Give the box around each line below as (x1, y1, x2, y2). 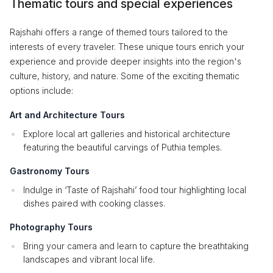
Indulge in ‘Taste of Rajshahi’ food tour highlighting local (23, 185, 246, 195)
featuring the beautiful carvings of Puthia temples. (23, 142, 222, 152)
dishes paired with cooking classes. (23, 198, 165, 208)
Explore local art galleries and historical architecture (23, 129, 230, 139)
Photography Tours (10, 222, 93, 232)
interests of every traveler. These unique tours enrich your (10, 41, 244, 52)
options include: (10, 85, 73, 96)
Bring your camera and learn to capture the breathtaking (23, 241, 249, 251)
